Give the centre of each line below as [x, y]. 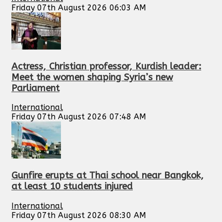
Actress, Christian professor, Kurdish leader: [106, 66]
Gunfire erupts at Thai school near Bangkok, [108, 176]
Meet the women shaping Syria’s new [92, 77]
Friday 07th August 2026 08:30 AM [79, 215]
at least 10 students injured [72, 187]
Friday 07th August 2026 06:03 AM [79, 7]
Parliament [35, 88]
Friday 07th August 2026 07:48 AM [79, 117]
